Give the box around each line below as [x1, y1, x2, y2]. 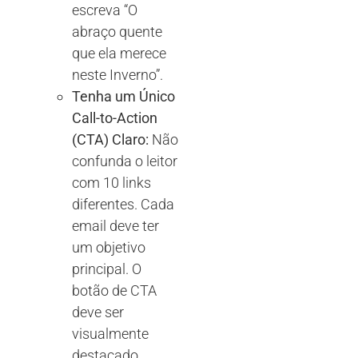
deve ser [72, 304, 124, 321]
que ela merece [72, 45, 166, 62]
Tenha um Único [72, 88, 175, 105]
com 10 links [72, 174, 151, 192]
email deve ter [72, 217, 159, 235]
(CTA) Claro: [72, 131, 149, 149]
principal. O [72, 261, 141, 278]
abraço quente [72, 23, 162, 41]
